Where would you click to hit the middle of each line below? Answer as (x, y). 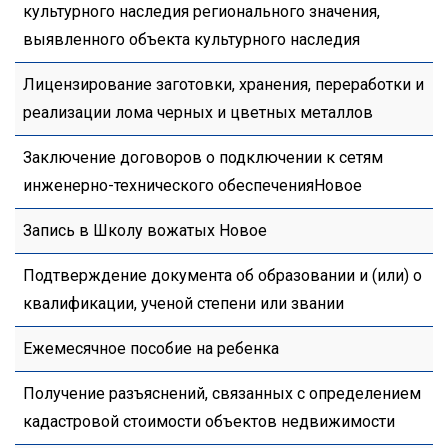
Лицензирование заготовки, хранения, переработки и (223, 85)
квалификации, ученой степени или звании (183, 304)
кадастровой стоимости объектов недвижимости (209, 422)
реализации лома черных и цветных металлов (198, 113)
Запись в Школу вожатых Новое (145, 231)
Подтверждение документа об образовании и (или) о (222, 276)
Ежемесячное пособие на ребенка (151, 349)
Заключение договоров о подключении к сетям (203, 158)
